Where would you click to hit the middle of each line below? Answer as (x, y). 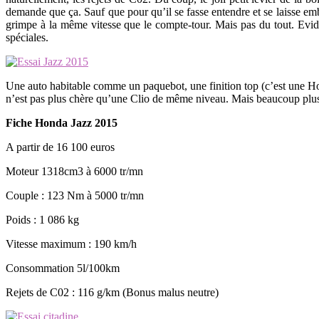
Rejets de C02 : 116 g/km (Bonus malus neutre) (112, 292)
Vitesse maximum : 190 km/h (71, 244)
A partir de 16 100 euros (60, 147)
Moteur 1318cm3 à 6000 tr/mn (74, 171)
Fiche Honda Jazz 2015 (62, 122)
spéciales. (27, 37)
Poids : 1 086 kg (42, 219)
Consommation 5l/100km (63, 268)
